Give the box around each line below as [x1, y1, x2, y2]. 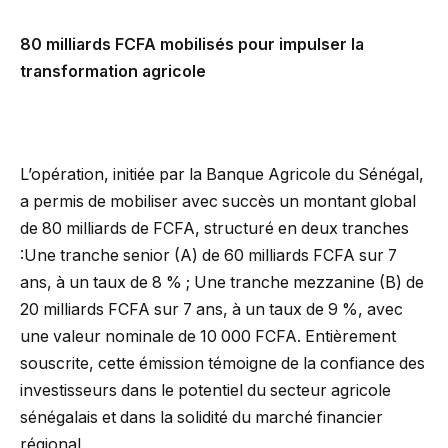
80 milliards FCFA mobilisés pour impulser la [20, 34, 364, 54]
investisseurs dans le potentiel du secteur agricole [20, 380, 391, 400]
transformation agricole [20, 61, 206, 81]
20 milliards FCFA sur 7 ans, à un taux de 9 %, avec [20, 299, 403, 319]
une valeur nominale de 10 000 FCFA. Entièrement [20, 326, 396, 346]
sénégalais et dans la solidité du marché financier [20, 407, 383, 427]
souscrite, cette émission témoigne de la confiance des [20, 353, 425, 373]
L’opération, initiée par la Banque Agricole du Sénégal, [20, 164, 424, 184]
